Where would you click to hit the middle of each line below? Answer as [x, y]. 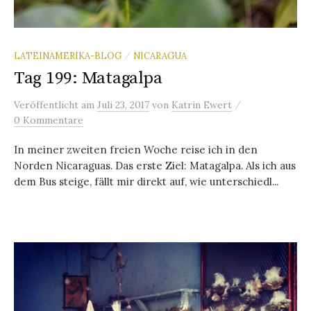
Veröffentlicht [48, 105]
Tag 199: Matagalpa [88, 78]
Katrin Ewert [202, 105]
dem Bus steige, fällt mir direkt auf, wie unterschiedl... [146, 182]
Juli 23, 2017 [123, 105]
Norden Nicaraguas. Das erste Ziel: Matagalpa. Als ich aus [155, 166]
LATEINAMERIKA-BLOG [68, 56]
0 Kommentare [49, 120]
